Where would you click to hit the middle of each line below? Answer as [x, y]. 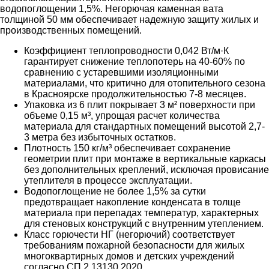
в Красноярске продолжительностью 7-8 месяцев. [135, 94]
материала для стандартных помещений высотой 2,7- [144, 127]
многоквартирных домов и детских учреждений [129, 256]
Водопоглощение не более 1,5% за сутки [115, 192]
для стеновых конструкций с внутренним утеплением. [144, 224]
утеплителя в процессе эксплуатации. [108, 181]
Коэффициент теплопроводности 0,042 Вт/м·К [126, 51]
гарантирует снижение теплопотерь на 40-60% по [134, 62]
